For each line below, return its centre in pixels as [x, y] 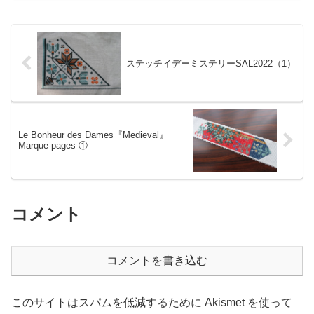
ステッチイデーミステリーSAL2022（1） [211, 63]
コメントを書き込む [157, 261]
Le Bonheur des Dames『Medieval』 [93, 135]
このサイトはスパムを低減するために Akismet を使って [152, 303]
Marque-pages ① [53, 146]
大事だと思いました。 [173, 17]
